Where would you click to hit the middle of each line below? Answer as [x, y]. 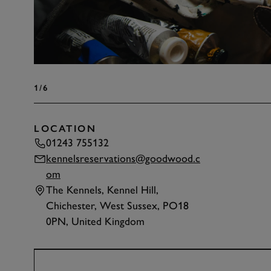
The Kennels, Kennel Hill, [102, 190]
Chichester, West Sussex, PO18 [117, 206]
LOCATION [65, 129]
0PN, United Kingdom [95, 221]
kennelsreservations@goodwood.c [123, 158]
